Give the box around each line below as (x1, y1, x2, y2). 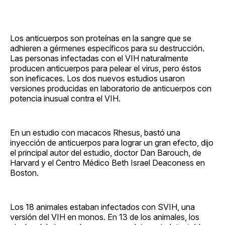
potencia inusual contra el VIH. (10, 93, 121, 103)
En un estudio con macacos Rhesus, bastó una (10, 127, 180, 138)
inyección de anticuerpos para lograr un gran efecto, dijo (10, 137, 213, 148)
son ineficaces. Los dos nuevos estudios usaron (10, 73, 185, 83)
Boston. (10, 167, 39, 178)
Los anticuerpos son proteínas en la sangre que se (10, 33, 191, 43)
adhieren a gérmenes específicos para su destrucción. (10, 43, 204, 53)
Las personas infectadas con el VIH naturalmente (10, 53, 188, 63)
